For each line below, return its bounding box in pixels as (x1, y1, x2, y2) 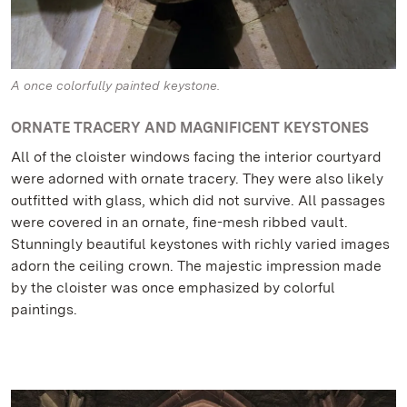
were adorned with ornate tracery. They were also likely (11, 170, 383, 188)
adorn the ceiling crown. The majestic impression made (11, 257, 382, 275)
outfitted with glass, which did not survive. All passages (11, 192, 385, 210)
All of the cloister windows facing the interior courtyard (11, 148, 382, 166)
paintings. (11, 301, 77, 319)
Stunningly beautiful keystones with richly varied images (11, 235, 390, 253)
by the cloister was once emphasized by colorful (11, 279, 335, 297)
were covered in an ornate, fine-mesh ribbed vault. (11, 213, 348, 232)
